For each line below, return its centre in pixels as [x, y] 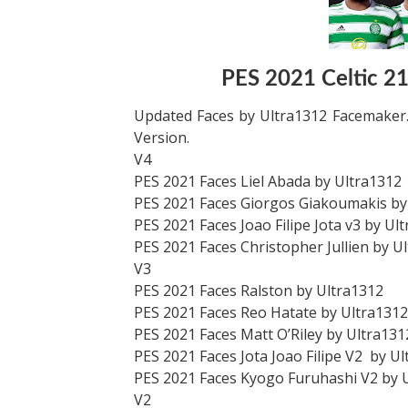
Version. [162, 138]
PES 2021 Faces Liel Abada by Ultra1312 [268, 181]
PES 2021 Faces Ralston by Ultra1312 [259, 291]
